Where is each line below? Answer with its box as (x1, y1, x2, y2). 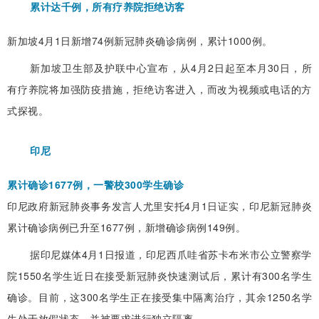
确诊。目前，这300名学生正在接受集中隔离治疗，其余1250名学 (7, 290, 312, 305)
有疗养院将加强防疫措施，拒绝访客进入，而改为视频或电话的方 (7, 82, 312, 97)
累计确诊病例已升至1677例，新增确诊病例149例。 (7, 220, 246, 235)
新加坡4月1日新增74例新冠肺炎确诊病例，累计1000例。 (7, 33, 273, 48)
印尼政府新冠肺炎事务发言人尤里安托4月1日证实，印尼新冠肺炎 (7, 199, 312, 214)
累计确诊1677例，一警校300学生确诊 (7, 177, 184, 192)
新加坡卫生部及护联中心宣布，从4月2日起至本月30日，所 (30, 61, 312, 75)
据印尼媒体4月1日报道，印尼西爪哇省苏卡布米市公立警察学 (30, 247, 312, 262)
